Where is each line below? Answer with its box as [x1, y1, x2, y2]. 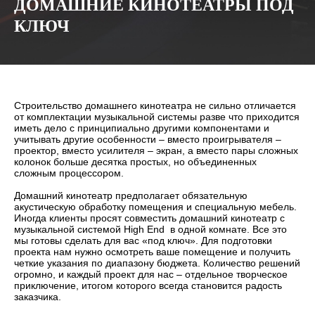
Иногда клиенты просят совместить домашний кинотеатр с [14, 212, 285, 224]
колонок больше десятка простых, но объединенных [14, 156, 257, 167]
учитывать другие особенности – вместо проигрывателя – [14, 134, 281, 145]
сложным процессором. [14, 167, 124, 179]
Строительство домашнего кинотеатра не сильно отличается [14, 100, 296, 111]
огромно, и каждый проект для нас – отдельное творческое [14, 269, 288, 280]
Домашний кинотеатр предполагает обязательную [14, 190, 247, 201]
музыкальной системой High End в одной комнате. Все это [14, 224, 287, 235]
